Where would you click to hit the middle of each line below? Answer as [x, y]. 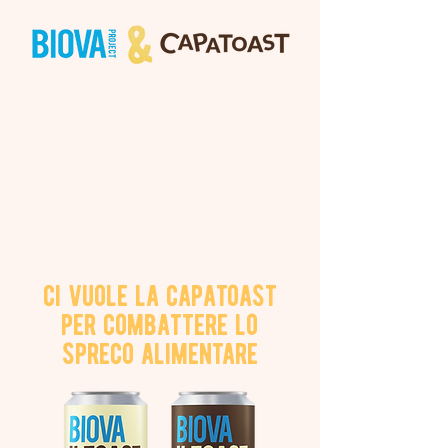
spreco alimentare [159, 353]
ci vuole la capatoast [159, 295]
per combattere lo [159, 324]
